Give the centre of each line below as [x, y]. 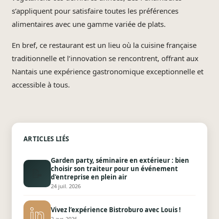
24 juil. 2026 [66, 186]
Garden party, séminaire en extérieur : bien [120, 160]
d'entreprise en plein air [89, 177]
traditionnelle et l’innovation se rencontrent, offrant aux [105, 58]
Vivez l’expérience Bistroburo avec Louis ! [116, 209]
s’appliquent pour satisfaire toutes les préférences [95, 11]
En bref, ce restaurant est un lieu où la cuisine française [104, 45]
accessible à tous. [41, 85]
